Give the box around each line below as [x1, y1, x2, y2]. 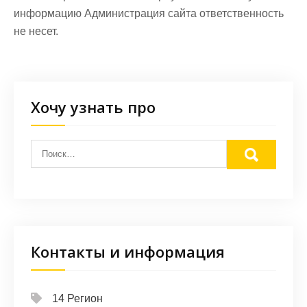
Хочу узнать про [31, 97, 156, 117]
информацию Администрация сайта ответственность [14, 8, 284, 19]
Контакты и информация [31, 241, 225, 262]
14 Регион [52, 293, 103, 304]
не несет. [14, 25, 58, 37]
